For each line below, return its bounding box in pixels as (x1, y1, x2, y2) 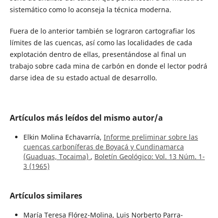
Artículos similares (9, 190, 82, 201)
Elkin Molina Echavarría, (23, 132, 104, 142)
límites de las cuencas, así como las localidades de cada (9, 38, 192, 48)
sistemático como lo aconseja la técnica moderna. (9, 5, 171, 15)
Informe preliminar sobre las (103, 132, 198, 142)
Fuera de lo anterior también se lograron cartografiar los (9, 26, 195, 36)
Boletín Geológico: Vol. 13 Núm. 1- (94, 152, 205, 162)
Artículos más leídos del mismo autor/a (9, 112, 163, 124)
